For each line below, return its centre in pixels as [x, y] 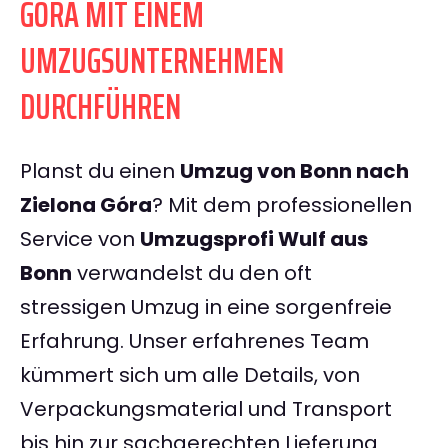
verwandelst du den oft [192, 273]
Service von [80, 239]
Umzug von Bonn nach [294, 171]
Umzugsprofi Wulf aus [254, 239]
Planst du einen [100, 171]
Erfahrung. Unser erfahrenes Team [194, 341]
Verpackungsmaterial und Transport [206, 409]
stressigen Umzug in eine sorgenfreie [206, 307]
